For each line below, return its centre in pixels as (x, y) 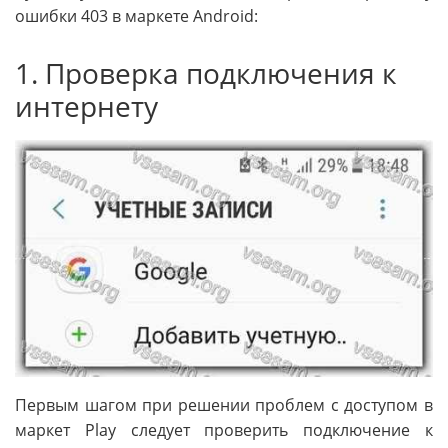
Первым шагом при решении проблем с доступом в (224, 405)
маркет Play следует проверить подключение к (224, 430)
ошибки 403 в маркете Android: (136, 16)
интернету (86, 106)
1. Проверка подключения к (206, 73)
